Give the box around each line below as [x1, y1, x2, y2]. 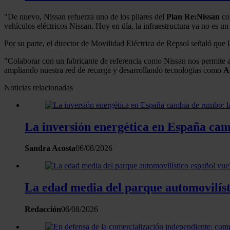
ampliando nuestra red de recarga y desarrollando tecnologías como [4, 65, 223, 74]
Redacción [25, 205, 61, 214]
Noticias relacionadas [4, 83, 73, 92]
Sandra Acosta [25, 144, 75, 153]
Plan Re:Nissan [166, 12, 220, 21]
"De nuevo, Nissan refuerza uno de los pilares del [4, 12, 166, 21]
